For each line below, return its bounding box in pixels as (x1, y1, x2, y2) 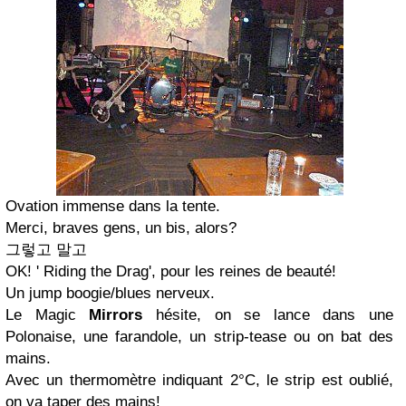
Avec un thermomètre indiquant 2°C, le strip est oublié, (5, 372, 393, 389)
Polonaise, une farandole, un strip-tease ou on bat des (5, 328, 393, 345)
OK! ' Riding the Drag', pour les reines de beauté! (5, 263, 336, 280)
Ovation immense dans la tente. (5, 198, 220, 215)
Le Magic (5, 306, 90, 324)
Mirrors (89, 306, 143, 324)
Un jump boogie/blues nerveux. (5, 285, 215, 302)
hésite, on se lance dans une (142, 306, 393, 324)
